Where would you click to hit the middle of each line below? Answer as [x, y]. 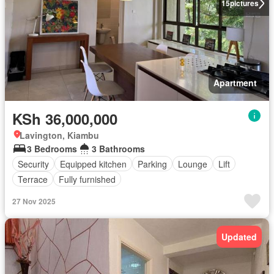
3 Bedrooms [52, 149]
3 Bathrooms [118, 149]
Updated [239, 237]
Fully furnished [87, 179]
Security [33, 164]
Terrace [33, 179]
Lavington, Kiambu [59, 135]
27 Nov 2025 [34, 202]
